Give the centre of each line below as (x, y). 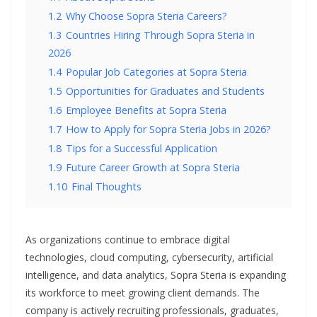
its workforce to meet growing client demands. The (143, 293)
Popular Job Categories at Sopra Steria (156, 72)
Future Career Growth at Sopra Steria (153, 168)
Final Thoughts (106, 187)
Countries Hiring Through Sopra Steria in (160, 35)
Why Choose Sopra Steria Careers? (146, 16)
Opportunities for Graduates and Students (165, 91)
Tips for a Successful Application (142, 149)
